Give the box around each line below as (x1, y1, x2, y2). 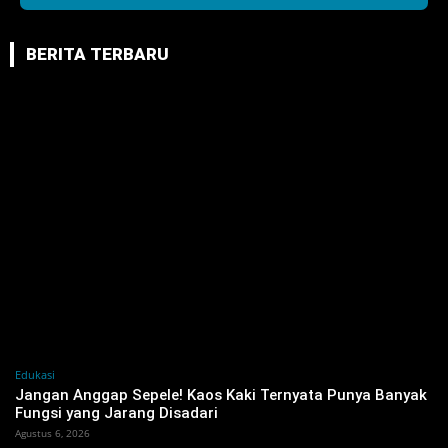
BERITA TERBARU (26, 43, 169, 64)
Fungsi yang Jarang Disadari (15, 404, 218, 423)
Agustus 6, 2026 (15, 426, 90, 441)
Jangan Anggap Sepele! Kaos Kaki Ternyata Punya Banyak (15, 386, 427, 405)
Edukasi (15, 367, 55, 383)
